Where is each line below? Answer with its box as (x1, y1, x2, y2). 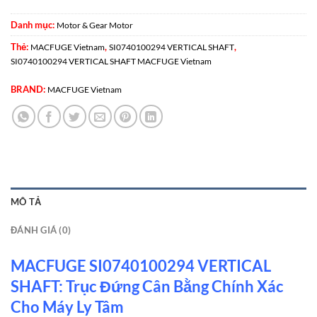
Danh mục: (11, 18, 57, 30)
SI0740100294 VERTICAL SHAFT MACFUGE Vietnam (11, 55, 212, 67)
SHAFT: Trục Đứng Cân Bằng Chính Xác (11, 276, 284, 296)
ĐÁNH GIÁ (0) (11, 224, 71, 236)
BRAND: (11, 83, 47, 95)
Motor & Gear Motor (57, 19, 133, 30)
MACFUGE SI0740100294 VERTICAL (11, 255, 271, 275)
